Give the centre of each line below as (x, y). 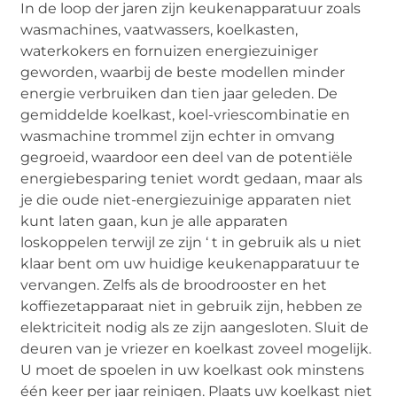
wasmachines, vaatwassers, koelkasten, (160, 30)
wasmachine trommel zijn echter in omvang (178, 136)
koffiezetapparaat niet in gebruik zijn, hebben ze (192, 307)
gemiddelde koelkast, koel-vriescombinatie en (186, 115)
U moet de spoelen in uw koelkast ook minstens (193, 370)
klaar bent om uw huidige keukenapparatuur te (191, 264)
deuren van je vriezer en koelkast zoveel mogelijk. (196, 349)
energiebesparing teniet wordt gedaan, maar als (192, 179)
